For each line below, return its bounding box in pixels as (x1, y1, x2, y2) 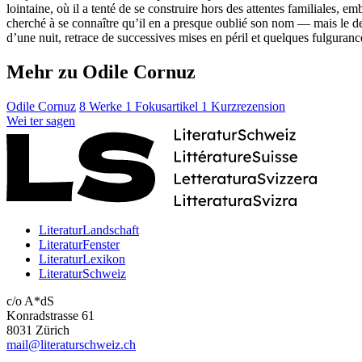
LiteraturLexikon (39, 251, 125, 266)
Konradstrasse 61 (6, 308, 95, 322)
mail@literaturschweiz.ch (6, 337, 136, 351)
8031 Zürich (6, 322, 69, 337)
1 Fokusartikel (125, 99, 201, 113)
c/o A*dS (6, 293, 54, 308)
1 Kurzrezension (201, 99, 285, 113)
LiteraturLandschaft (39, 222, 139, 237)
